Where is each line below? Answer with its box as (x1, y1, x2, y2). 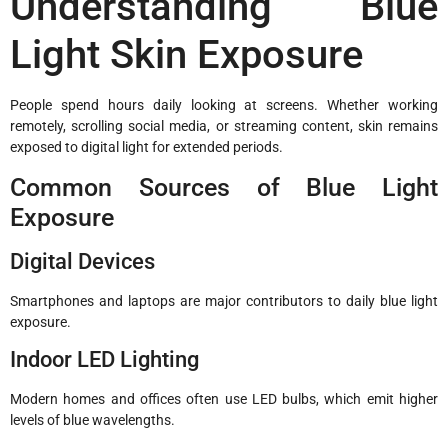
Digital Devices (10, 248, 155, 274)
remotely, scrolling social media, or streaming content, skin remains (10, 118, 438, 135)
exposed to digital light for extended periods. (10, 139, 283, 156)
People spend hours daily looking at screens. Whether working (10, 97, 438, 114)
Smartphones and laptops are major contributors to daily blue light (10, 292, 438, 309)
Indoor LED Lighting (10, 347, 199, 373)
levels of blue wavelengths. (10, 412, 175, 429)
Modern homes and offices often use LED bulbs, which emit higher (10, 391, 438, 408)
